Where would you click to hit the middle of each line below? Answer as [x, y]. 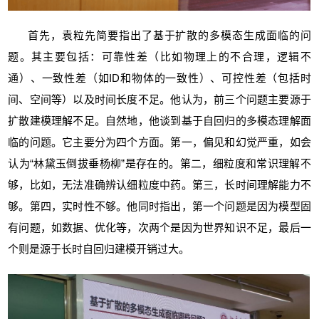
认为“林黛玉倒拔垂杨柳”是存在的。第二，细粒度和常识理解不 [159, 164]
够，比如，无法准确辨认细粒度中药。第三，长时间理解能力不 [159, 185]
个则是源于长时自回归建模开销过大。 [99, 249]
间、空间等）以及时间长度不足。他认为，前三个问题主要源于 [159, 100]
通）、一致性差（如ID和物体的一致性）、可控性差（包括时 [159, 78]
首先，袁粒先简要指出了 [90, 36]
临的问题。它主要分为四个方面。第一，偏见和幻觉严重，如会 [159, 142]
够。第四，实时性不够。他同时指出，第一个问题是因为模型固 [159, 206]
